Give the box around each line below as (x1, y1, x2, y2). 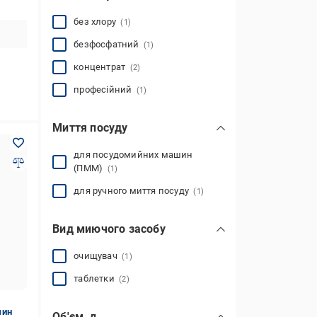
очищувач (74, 250, 122, 261)
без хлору (74, 16, 121, 27)
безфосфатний (74, 39, 144, 50)
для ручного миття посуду (74, 185, 194, 196)
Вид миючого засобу (52, 222, 166, 236)
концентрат (74, 62, 130, 72)
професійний (74, 84, 137, 95)
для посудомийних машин (74, 149, 193, 160)
